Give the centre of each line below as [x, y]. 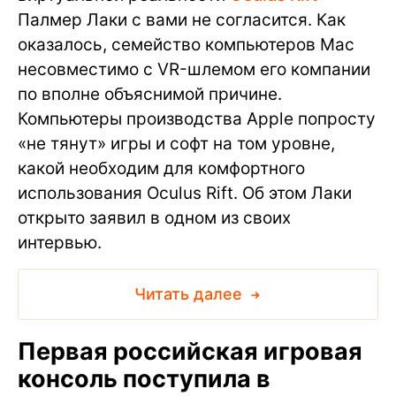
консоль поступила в [144, 378]
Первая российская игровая [190, 351]
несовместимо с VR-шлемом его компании [194, 69]
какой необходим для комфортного [161, 168]
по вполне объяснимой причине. [150, 94]
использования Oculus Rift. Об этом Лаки [185, 193]
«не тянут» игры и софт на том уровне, [176, 143]
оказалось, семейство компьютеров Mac [186, 44]
